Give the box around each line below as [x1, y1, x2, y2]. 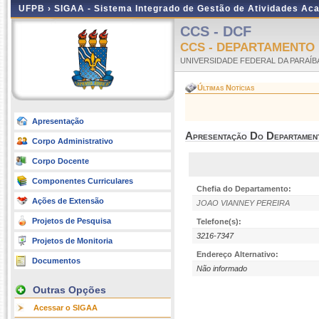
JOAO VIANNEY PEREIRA [197, 199, 290, 207]
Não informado [197, 264, 247, 273]
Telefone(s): [197, 217, 241, 226]
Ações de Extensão [32, 197, 104, 205]
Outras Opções [33, 284, 106, 296]
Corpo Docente [32, 157, 89, 165]
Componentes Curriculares [32, 177, 133, 185]
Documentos [32, 256, 80, 265]
